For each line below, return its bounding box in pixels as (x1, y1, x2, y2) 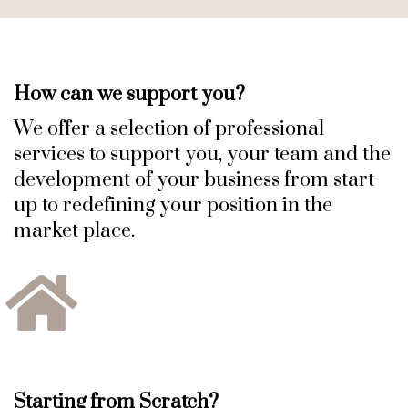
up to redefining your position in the (14, 192, 332, 218)
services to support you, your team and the (14, 141, 391, 167)
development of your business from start (14, 167, 374, 192)
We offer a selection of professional (14, 116, 324, 141)
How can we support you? (14, 81, 245, 107)
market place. (14, 218, 135, 243)
